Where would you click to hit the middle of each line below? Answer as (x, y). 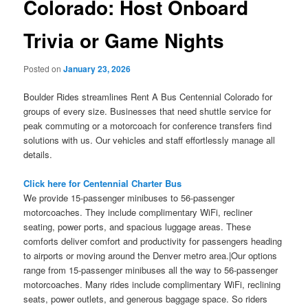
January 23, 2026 (97, 69)
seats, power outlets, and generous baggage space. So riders (146, 299)
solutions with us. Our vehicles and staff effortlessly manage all (150, 140)
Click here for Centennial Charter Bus (103, 184)
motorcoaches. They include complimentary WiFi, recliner (138, 212)
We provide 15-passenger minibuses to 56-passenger (129, 198)
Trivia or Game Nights (124, 40)
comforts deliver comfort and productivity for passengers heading (153, 241)
